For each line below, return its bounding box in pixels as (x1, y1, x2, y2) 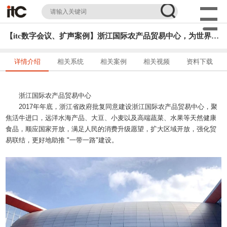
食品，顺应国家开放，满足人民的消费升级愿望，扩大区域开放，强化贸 (6, 125, 216, 133)
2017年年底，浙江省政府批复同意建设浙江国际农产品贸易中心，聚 (19, 103, 217, 110)
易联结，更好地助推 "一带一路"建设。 (6, 136, 118, 144)
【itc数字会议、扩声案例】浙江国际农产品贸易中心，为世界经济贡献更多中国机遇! (211, 32, 219, 40)
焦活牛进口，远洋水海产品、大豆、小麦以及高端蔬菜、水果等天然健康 (6, 114, 216, 122)
